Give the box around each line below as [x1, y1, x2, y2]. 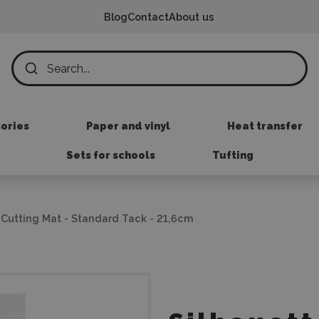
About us [169, 11, 215, 23]
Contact [127, 11, 169, 23]
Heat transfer [226, 120, 303, 132]
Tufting [211, 149, 253, 161]
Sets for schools [66, 149, 155, 161]
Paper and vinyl [85, 120, 170, 132]
